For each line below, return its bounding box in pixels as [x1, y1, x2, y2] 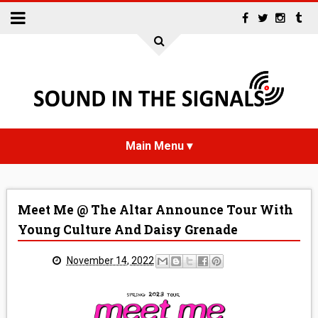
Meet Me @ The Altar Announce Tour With [17, 202, 293, 218]
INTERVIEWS [129, 248, 189, 260]
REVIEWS [138, 284, 180, 295]
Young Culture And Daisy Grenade [17, 221, 238, 238]
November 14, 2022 [66, 254, 154, 266]
